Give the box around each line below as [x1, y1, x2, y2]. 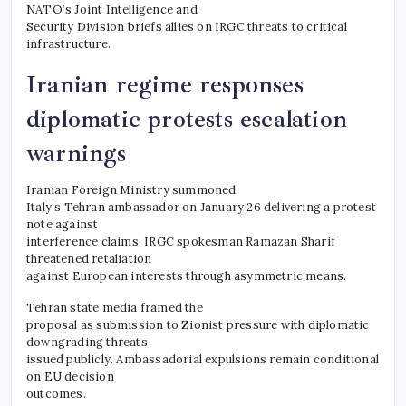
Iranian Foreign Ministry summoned [26, 181, 237, 198]
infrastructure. [26, 35, 111, 52]
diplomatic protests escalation [26, 102, 348, 134]
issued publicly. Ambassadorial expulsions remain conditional [26, 351, 380, 367]
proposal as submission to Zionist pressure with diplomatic [26, 316, 370, 333]
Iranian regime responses [26, 68, 304, 100]
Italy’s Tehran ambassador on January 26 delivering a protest [26, 198, 377, 215]
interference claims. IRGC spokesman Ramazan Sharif [26, 233, 336, 249]
